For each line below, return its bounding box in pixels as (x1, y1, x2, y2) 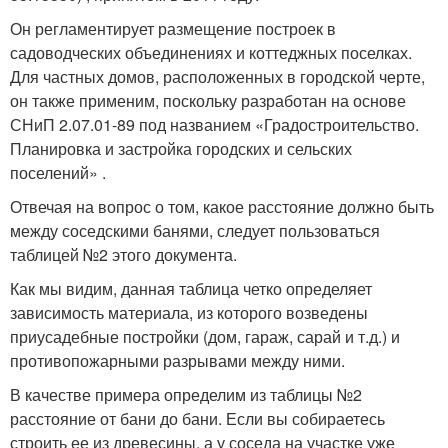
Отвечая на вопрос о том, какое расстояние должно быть (10, 195, 434, 219)
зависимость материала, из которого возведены (10, 301, 368, 325)
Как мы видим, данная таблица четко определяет (10, 277, 372, 301)
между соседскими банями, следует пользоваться (10, 219, 380, 243)
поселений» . (10, 161, 106, 185)
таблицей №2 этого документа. (10, 243, 237, 267)
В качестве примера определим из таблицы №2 (10, 383, 362, 407)
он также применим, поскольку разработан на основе (10, 89, 406, 113)
